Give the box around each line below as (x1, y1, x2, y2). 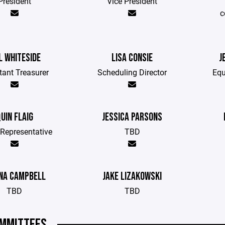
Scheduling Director (97, 67, 167, 77)
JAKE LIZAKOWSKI (102, 170, 162, 183)
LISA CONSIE (111, 51, 153, 65)
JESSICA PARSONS (102, 110, 163, 124)
